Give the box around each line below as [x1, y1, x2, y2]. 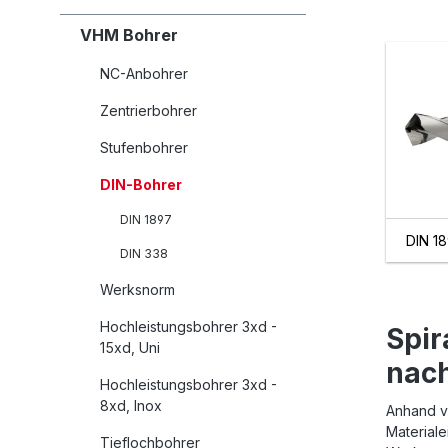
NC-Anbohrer [100, 65, 188, 83]
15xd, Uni [100, 339, 160, 357]
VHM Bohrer [80, 25, 178, 46]
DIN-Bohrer [100, 176, 182, 194]
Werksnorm [100, 281, 175, 299]
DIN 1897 [120, 212, 172, 228]
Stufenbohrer [100, 139, 188, 157]
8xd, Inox [100, 397, 162, 415]
